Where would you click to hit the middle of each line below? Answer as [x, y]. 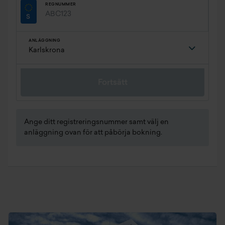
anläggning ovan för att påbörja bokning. [93, 133]
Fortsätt [113, 83]
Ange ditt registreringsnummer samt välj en [96, 122]
